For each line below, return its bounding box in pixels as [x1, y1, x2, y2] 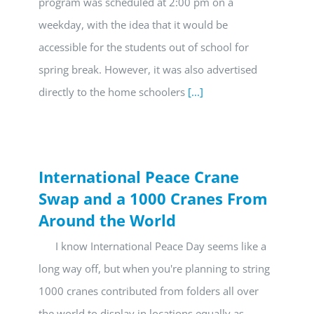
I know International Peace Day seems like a [39, 239, 266, 253]
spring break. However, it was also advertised [39, 62, 257, 76]
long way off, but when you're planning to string [39, 261, 270, 275]
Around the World [39, 210, 176, 231]
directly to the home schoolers [39, 85, 188, 99]
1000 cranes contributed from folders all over [39, 284, 259, 298]
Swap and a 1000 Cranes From [39, 188, 268, 209]
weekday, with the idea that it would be [39, 18, 228, 32]
